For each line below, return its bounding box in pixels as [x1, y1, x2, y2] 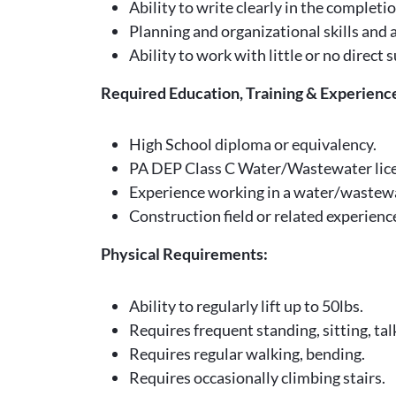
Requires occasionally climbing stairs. [129, 367, 385, 387]
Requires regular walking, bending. [129, 343, 365, 363]
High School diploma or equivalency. [129, 134, 377, 154]
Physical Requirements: [101, 244, 268, 263]
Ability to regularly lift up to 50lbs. [129, 295, 363, 316]
